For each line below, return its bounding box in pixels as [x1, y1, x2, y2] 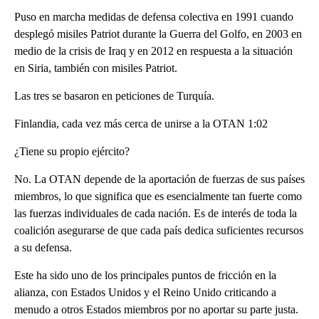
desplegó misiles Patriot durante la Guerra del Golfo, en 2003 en [14, 27, 302, 40]
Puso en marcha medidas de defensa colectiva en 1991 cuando [14, 10, 293, 23]
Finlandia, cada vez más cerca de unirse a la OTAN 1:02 [14, 117, 268, 130]
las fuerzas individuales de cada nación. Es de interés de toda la [14, 206, 297, 219]
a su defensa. [14, 241, 72, 253]
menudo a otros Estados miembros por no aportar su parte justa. [14, 303, 298, 315]
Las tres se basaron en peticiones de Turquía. [14, 89, 214, 102]
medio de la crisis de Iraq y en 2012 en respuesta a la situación [14, 44, 293, 57]
